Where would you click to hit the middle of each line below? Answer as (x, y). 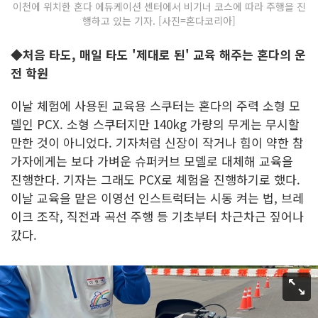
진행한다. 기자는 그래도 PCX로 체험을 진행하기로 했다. (155, 179)
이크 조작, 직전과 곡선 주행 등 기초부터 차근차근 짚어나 (157, 216)
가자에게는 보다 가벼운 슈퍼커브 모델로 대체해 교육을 (152, 161)
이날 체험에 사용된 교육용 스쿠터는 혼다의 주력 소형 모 (155, 105)
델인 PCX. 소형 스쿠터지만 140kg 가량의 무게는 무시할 (155, 124)
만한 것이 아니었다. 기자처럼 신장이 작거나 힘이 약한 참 (157, 142)
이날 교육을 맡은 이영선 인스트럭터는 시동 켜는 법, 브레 (157, 198)
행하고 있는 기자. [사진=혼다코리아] (159, 21)
